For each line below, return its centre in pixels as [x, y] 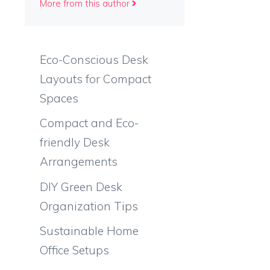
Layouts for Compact [96, 79]
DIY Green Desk [81, 187]
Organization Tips [89, 206]
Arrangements [79, 162]
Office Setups [74, 250]
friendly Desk [75, 142]
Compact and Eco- [89, 123]
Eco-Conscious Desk [94, 59]
